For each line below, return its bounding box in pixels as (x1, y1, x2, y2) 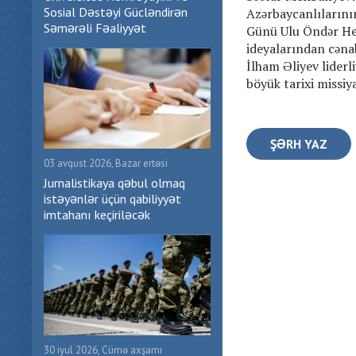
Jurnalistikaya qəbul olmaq (44, 175, 185, 191)
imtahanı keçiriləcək (44, 207, 150, 222)
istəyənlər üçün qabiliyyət (44, 191, 181, 207)
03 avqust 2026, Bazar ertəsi (44, 157, 168, 170)
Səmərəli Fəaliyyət (44, 20, 146, 36)
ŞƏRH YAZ (270, 136, 327, 153)
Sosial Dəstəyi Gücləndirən (44, 4, 188, 20)
